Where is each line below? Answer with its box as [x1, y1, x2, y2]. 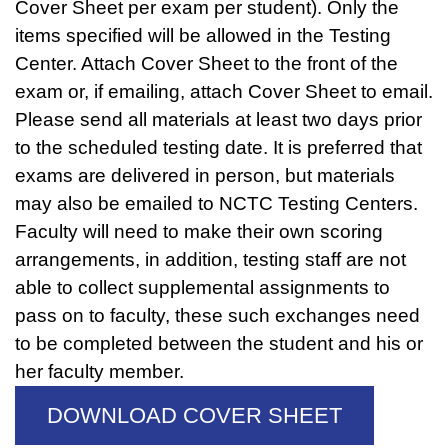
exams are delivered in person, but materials [15, 165, 395, 186]
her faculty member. [15, 361, 184, 382]
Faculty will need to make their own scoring [15, 221, 383, 242]
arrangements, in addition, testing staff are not [15, 249, 406, 270]
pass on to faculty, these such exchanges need [15, 305, 420, 326]
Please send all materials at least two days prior [15, 109, 422, 130]
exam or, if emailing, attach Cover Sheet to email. [15, 81, 433, 102]
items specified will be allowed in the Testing [15, 25, 391, 46]
